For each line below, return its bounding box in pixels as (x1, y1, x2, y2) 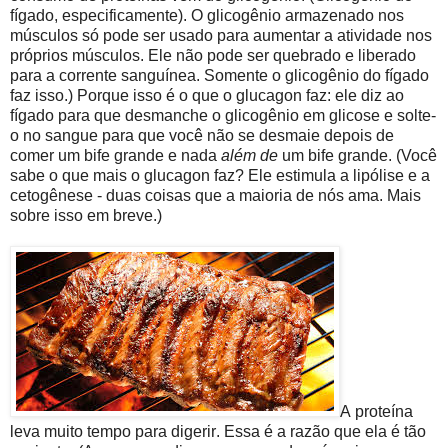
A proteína (340, 402, 413, 420)
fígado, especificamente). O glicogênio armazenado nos (10, 6, 404, 24)
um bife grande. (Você (278, 146, 437, 164)
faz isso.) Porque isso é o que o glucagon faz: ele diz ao (10, 86, 404, 104)
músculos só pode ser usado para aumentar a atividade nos (10, 26, 432, 44)
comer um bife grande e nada (10, 146, 221, 164)
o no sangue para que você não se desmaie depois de (10, 126, 394, 144)
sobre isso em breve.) (10, 206, 194, 224)
